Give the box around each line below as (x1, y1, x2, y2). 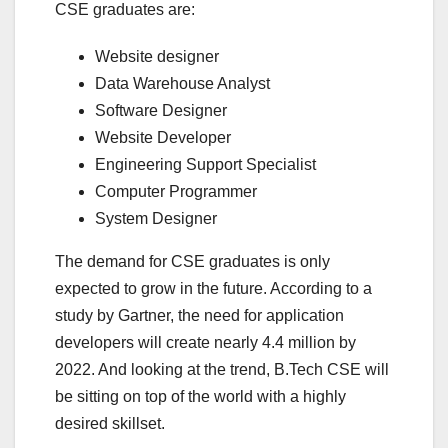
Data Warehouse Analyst (95, 75, 270, 93)
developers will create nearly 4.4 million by (55, 334, 356, 352)
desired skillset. (55, 415, 165, 433)
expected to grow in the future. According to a (55, 280, 372, 298)
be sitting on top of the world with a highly (55, 388, 346, 406)
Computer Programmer (95, 183, 257, 201)
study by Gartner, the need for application (55, 307, 344, 325)
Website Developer (95, 129, 231, 147)
